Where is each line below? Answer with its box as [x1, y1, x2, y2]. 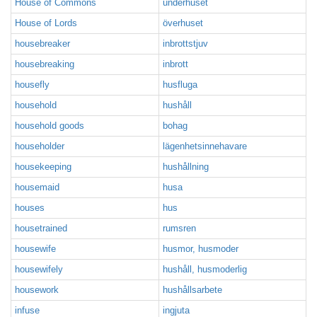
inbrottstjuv [163, 38, 208, 49]
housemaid [15, 182, 59, 192]
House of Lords [15, 18, 77, 28]
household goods [15, 120, 84, 131]
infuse [15, 305, 40, 316]
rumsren [163, 223, 196, 234]
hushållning [163, 161, 209, 172]
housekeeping [15, 161, 71, 172]
